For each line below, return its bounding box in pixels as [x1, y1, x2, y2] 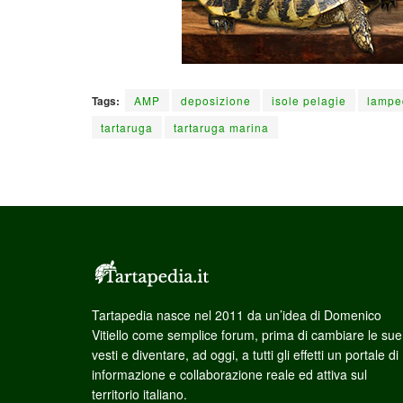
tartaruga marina [174, 119, 269, 135]
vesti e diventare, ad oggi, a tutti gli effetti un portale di [92, 345, 399, 363]
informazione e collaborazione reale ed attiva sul [92, 364, 367, 383]
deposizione [181, 92, 251, 108]
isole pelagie [272, 92, 346, 108]
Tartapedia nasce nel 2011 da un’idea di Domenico [92, 305, 381, 324]
